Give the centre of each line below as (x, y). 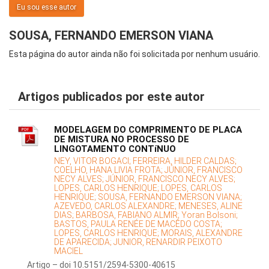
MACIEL (68, 251)
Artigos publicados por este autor (111, 97)
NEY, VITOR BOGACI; (93, 161)
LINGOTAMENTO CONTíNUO (115, 149)
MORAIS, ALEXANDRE (202, 233)
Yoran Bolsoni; (210, 215)
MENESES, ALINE (210, 206)
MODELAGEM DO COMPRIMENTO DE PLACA (148, 130)
